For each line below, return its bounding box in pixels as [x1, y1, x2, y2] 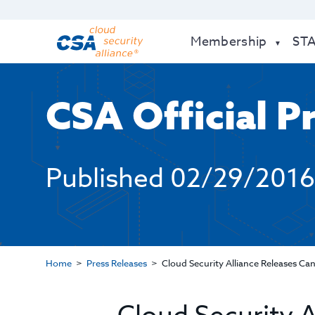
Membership [191, 32, 267, 51]
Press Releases [86, 257, 147, 269]
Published [45, 160, 164, 198]
